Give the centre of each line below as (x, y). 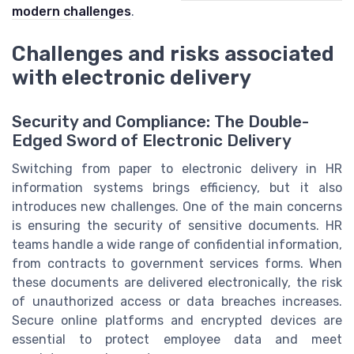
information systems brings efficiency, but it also (177, 188)
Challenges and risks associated (173, 54)
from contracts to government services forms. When (177, 264)
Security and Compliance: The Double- (160, 122)
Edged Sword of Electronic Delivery (152, 141)
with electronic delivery (132, 78)
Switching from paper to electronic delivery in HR (177, 169)
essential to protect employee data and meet (177, 340)
